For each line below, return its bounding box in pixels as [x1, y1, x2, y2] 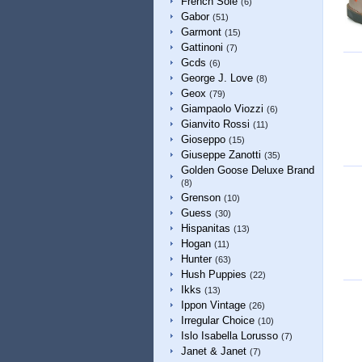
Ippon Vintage [180, 299, 246, 311]
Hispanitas [180, 222, 230, 234]
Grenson [180, 192, 221, 204]
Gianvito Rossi [180, 118, 250, 130]
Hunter [180, 253, 212, 265]
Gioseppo [180, 133, 225, 145]
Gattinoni [180, 41, 223, 53]
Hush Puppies [180, 268, 246, 280]
